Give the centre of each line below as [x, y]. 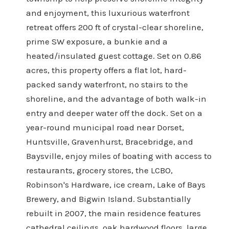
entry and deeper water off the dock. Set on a [114, 113]
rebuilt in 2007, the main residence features [113, 213]
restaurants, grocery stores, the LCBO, [99, 170]
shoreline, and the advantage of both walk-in [116, 98]
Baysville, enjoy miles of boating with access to [119, 156]
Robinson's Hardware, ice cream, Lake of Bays [116, 184]
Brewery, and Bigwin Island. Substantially [108, 199]
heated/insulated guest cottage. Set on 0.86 [113, 55]
